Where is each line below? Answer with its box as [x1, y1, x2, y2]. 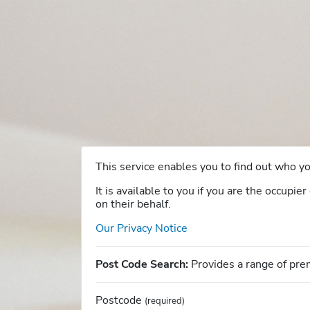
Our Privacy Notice [95, 221, 188, 236]
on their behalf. [95, 197, 171, 212]
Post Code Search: [95, 257, 188, 272]
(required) [145, 295, 185, 307]
